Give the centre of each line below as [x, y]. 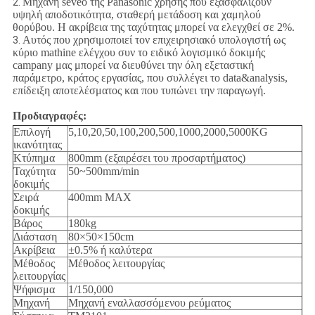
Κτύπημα [34, 158]
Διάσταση [35, 237]
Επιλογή [32, 132]
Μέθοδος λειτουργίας [116, 264]
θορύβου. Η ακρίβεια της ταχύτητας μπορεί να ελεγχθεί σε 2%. [153, 27]
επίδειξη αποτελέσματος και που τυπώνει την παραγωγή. [139, 91]
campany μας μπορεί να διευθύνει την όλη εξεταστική [133, 65]
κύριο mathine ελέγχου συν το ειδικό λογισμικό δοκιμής [139, 53]
